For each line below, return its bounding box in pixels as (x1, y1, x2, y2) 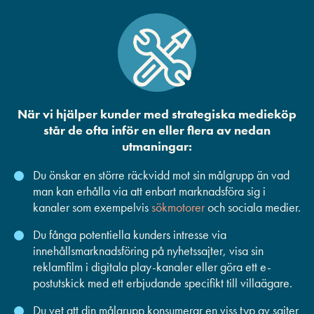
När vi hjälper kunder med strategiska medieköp (18, 106, 296, 123)
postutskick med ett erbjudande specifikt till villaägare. (33, 275, 292, 292)
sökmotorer (151, 199, 205, 216)
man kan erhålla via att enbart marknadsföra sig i (33, 183, 266, 200)
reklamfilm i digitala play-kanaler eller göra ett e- (33, 259, 271, 275)
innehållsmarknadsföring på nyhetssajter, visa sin (33, 243, 264, 259)
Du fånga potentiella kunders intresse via (33, 226, 226, 243)
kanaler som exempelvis (33, 199, 151, 216)
